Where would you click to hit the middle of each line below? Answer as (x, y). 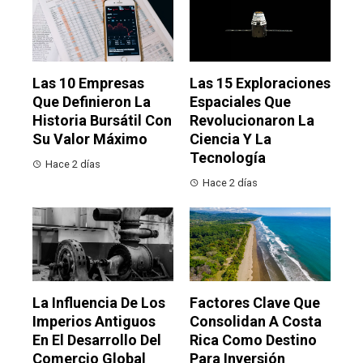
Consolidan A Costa (256, 322)
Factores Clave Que (255, 303)
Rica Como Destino (253, 340)
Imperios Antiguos (94, 322)
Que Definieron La (92, 102)
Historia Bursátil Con (102, 121)
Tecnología (228, 158)
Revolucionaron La (252, 121)
